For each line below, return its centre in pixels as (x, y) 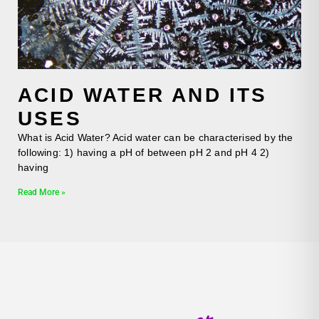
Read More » (42, 193)
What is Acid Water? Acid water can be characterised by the (156, 138)
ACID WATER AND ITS (143, 95)
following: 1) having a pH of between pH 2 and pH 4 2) (144, 153)
